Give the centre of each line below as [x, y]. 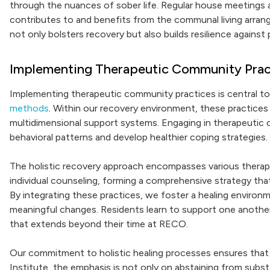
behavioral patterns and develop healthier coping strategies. [139, 137]
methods [29, 108]
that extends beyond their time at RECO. [99, 224]
